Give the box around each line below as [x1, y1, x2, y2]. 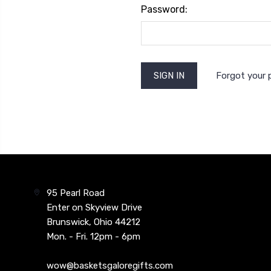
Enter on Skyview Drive [47, 201, 143, 213]
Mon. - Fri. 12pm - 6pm [47, 230, 141, 242]
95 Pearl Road [47, 187, 105, 198]
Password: [140, 3, 188, 15]
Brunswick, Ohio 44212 [47, 216, 141, 227]
